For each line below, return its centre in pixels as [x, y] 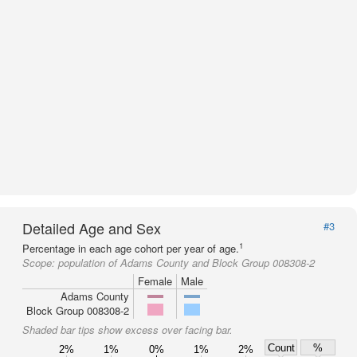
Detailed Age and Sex [92, 228]
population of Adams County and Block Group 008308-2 [186, 263]
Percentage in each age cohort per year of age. [131, 248]
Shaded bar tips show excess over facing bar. [127, 330]
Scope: [40, 263]
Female [155, 281]
